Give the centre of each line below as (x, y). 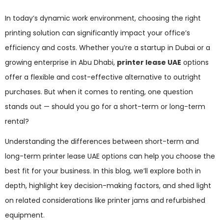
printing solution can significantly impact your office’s (97, 33)
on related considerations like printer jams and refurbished (105, 201)
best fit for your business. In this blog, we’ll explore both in (103, 171)
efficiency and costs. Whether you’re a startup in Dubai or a (108, 47)
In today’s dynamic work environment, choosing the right (103, 18)
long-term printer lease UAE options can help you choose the (110, 156)
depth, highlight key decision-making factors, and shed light (108, 186)
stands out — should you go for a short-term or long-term (105, 106)
